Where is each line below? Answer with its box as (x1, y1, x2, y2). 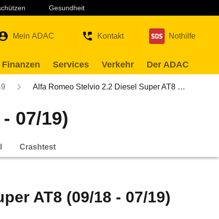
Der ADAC (147, 60, 189, 69)
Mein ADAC (13, 32, 54, 40)
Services (53, 60, 89, 69)
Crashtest (20, 142, 56, 151)
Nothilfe (169, 32, 196, 40)
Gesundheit (49, 4, 85, 12)
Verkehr (102, 60, 134, 69)
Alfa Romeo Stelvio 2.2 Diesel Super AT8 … (33, 83, 185, 91)
